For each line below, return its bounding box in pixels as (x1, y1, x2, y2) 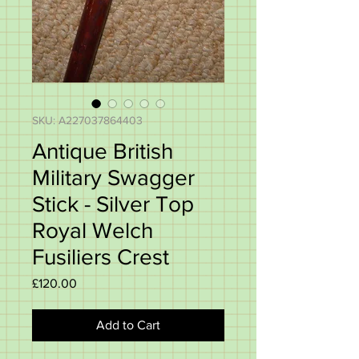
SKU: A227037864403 (32, 114, 143, 127)
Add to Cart (96, 318, 160, 332)
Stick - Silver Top (32, 192, 194, 216)
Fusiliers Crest (32, 244, 169, 269)
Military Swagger (32, 165, 195, 190)
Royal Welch (32, 218, 153, 243)
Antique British (32, 139, 173, 163)
